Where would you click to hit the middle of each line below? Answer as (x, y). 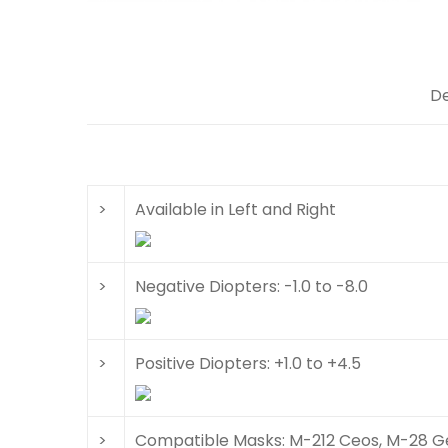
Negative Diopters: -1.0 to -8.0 (251, 286)
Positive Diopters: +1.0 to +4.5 (248, 363)
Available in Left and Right (235, 209)
